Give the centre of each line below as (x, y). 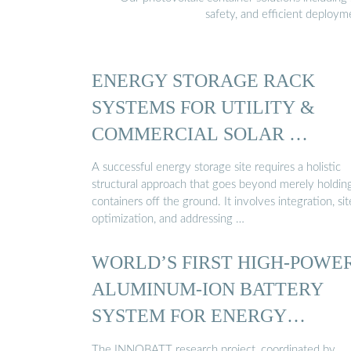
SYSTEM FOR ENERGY (189, 316)
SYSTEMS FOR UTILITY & (203, 107)
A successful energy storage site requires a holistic (216, 168)
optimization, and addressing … (168, 219)
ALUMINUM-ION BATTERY (208, 289)
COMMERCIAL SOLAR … (200, 133)
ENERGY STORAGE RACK (203, 80)
